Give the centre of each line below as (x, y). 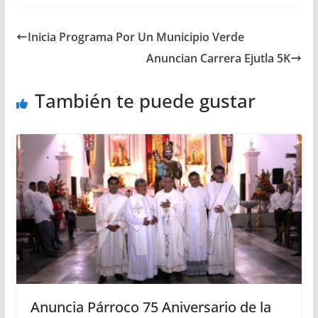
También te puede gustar (145, 100)
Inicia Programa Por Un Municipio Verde (136, 37)
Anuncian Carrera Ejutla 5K (219, 58)
